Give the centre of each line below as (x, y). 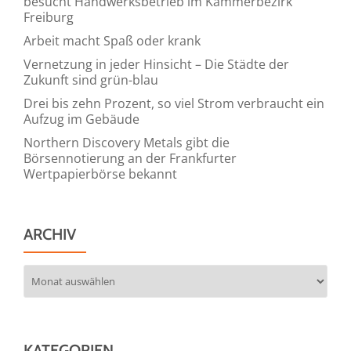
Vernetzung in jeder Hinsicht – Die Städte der (156, 64)
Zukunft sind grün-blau (91, 80)
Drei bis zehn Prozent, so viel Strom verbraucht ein (174, 103)
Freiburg (49, 17)
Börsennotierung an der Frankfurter (130, 158)
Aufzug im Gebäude (81, 119)
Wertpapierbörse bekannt (100, 174)
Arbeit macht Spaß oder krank (112, 40)
